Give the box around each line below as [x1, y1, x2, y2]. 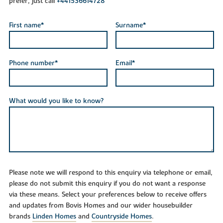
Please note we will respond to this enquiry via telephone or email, [8, 168, 213, 178]
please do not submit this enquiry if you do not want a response [8, 179, 206, 189]
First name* [8, 20, 44, 30]
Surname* [115, 20, 146, 30]
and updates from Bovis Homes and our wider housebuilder [8, 201, 193, 211]
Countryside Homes [91, 212, 152, 222]
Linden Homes [32, 212, 76, 222]
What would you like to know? [8, 96, 104, 106]
